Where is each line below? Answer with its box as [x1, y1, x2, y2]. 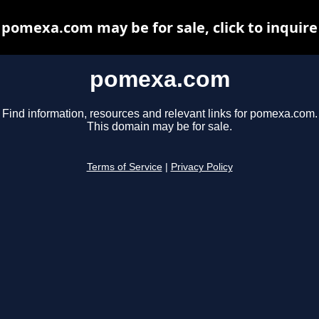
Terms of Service [86, 162, 162, 173]
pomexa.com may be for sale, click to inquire [1, 18, 318, 37]
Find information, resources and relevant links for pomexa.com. [1, 108, 318, 120]
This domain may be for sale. [87, 120, 232, 133]
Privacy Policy [170, 162, 233, 173]
